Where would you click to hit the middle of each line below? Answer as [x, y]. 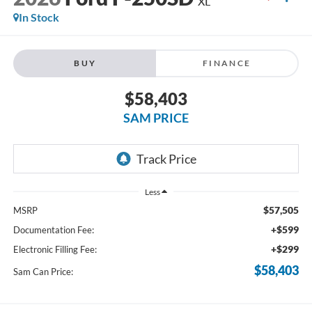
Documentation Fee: [53, 229]
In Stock [39, 17]
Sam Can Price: [43, 271]
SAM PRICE [156, 117]
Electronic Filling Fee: [55, 249]
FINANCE [227, 63]
